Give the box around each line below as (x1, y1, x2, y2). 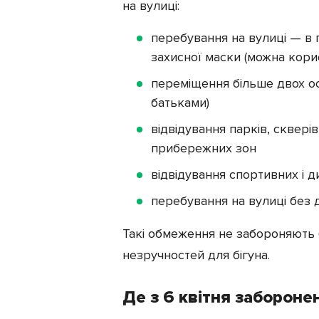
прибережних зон (151, 140, 256, 156)
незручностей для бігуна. (122, 246, 270, 263)
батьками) (151, 94, 209, 110)
